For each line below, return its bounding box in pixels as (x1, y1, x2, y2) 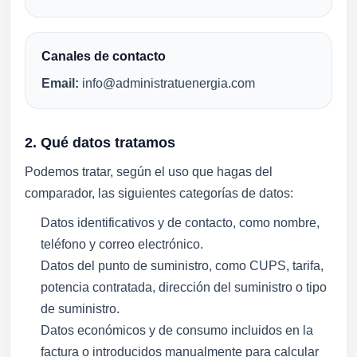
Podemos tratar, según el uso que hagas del (25, 165, 273, 178)
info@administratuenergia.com (79, 76, 255, 90)
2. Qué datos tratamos (25, 134, 175, 151)
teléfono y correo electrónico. (41, 237, 203, 251)
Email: (41, 76, 79, 90)
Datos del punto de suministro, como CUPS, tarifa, (41, 259, 324, 273)
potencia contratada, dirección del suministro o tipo (41, 280, 327, 294)
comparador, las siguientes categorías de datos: (25, 186, 293, 200)
